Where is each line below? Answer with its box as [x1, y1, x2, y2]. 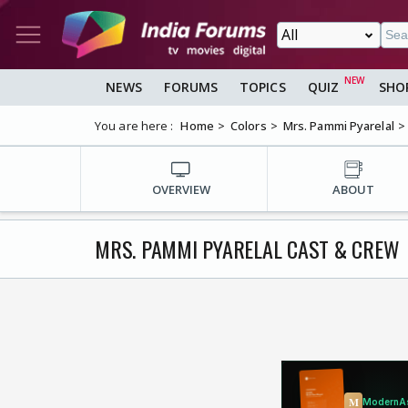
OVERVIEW [151, 180, 211, 198]
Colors [230, 117, 267, 135]
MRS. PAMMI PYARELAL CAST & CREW [95, 232, 400, 266]
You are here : [95, 117, 174, 135]
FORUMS [164, 78, 219, 97]
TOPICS [240, 78, 286, 97]
